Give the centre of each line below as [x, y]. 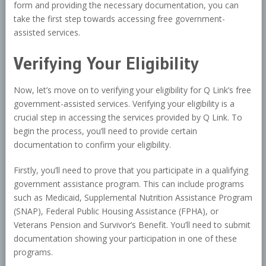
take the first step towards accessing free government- [119, 19]
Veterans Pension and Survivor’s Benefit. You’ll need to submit [132, 225]
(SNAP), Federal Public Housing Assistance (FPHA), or [116, 211]
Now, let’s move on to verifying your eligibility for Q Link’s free [132, 90]
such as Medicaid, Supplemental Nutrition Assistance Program [133, 198]
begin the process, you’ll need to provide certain [105, 131]
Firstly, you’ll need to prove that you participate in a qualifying [131, 170]
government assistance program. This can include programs [129, 184]
